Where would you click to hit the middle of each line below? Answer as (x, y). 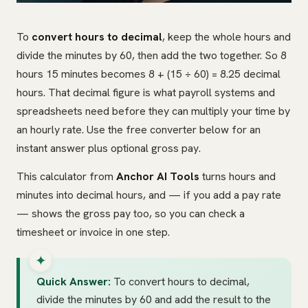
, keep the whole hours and (227, 37)
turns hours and (238, 177)
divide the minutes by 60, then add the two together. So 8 (152, 56)
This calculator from (66, 177)
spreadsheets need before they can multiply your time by (153, 111)
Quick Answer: (74, 282)
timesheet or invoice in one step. (93, 232)
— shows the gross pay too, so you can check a (131, 214)
